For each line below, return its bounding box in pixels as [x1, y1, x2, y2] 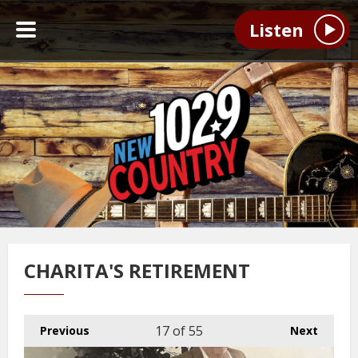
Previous [40, 323, 89, 338]
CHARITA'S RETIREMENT [24, 257, 250, 284]
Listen [249, 18, 304, 42]
